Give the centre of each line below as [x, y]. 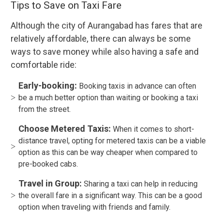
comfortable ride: [44, 65]
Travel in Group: [50, 184]
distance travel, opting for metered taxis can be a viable [112, 141]
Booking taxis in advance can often [138, 86]
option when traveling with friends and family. [95, 207]
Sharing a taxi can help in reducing [140, 184]
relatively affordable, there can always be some [101, 39]
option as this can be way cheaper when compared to [108, 153]
